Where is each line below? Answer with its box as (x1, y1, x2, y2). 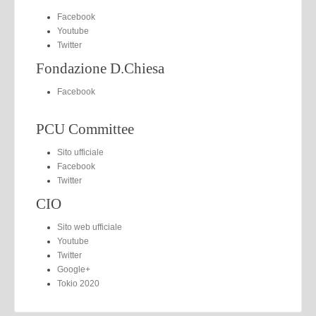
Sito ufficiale (57, 147, 104, 157)
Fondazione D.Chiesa (36, 60, 164, 77)
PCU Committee (36, 121, 134, 138)
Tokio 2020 (57, 279, 99, 288)
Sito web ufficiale (57, 222, 122, 232)
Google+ (57, 265, 90, 274)
